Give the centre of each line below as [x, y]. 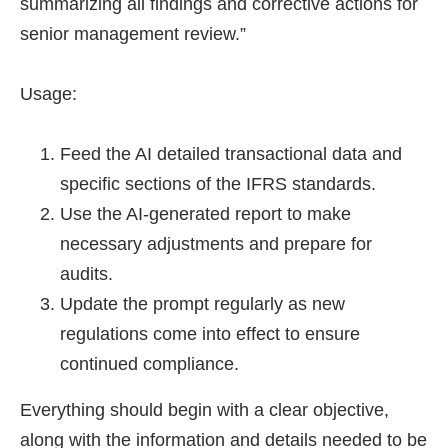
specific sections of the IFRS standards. [218, 184]
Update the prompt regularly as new [202, 304]
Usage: [48, 94]
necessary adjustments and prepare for [216, 244]
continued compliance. [149, 364]
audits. [86, 274]
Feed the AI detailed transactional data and [231, 154]
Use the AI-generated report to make [205, 214]
